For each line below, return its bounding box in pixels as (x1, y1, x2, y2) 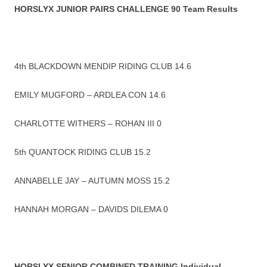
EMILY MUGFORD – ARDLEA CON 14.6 (14, 90, 166, 100)
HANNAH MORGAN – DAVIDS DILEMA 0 (14, 204, 168, 215)
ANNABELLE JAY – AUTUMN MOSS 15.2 (14, 176, 170, 186)
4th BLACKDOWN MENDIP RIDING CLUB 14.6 (14, 61, 191, 72)
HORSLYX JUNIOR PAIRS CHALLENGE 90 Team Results (14, 4, 238, 14)
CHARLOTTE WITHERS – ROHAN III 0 (14, 119, 162, 129)
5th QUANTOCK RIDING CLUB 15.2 (14, 147, 151, 157)
